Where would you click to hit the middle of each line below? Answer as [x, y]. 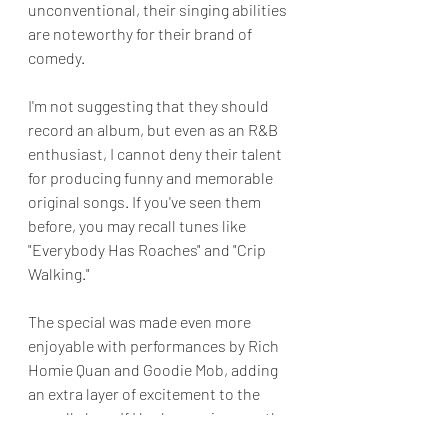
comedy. [59, 58]
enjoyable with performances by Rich [155, 346]
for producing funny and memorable [152, 178]
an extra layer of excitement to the [145, 394]
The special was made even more [141, 322]
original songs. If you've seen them [146, 202]
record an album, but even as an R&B [154, 130]
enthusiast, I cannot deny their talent [156, 154]
